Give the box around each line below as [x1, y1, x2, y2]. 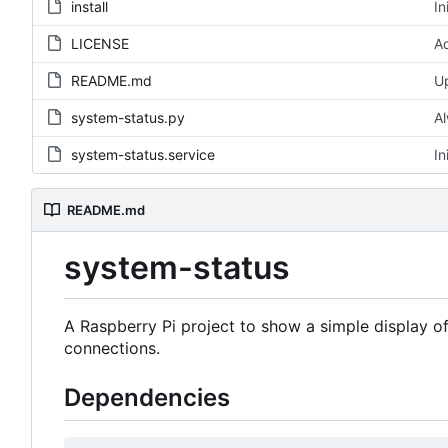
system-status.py [71, 109, 185, 127]
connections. [64, 338, 160, 358]
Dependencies [64, 383, 230, 412]
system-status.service [71, 146, 215, 164]
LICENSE [71, 35, 129, 53]
